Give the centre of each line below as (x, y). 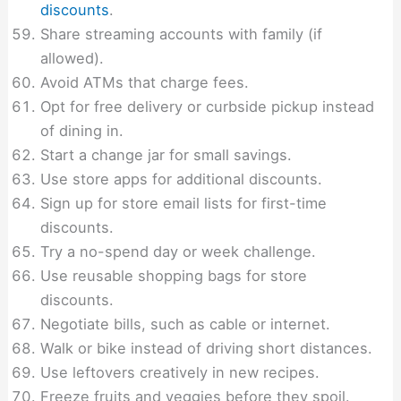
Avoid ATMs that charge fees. (145, 83)
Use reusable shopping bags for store (174, 276)
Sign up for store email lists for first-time (184, 204)
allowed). (73, 59)
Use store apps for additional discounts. (182, 179)
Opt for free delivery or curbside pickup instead (208, 107)
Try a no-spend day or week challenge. (179, 252)
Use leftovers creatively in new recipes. (180, 373)
